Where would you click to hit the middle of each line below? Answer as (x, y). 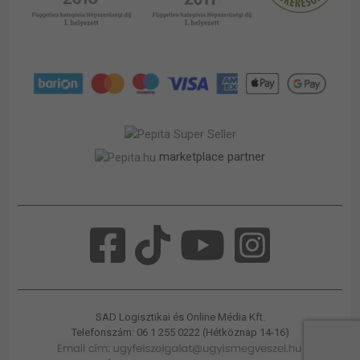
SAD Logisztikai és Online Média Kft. (180, 317)
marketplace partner (212, 157)
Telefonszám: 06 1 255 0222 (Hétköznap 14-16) (180, 333)
